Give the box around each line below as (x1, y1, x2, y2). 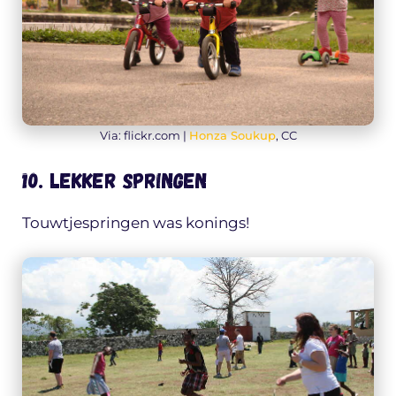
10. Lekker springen (22, 166, 207, 193)
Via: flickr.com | (99, 128, 189, 143)
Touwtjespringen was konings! (22, 213, 249, 232)
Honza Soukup (188, 128, 276, 143)
